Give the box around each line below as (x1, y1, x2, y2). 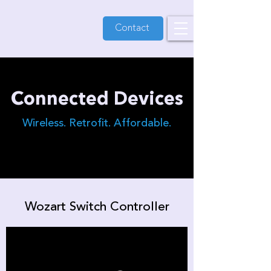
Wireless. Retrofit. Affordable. (22, 118, 171, 129)
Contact (114, 24, 149, 33)
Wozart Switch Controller (24, 201, 169, 214)
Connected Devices (10, 91, 183, 109)
